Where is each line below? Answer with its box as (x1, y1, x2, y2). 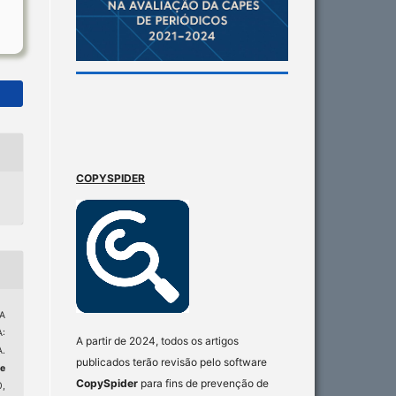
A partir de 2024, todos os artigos (76, 333, 239, 347)
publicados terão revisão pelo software (76, 354, 267, 369)
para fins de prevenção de (138, 376, 269, 390)
